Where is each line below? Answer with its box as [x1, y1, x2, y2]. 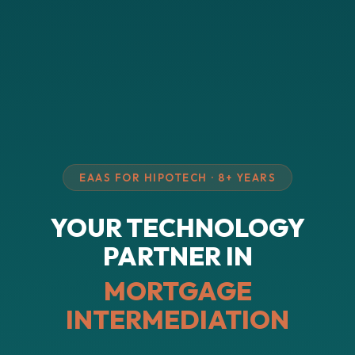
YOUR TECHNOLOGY [50, 211, 305, 243]
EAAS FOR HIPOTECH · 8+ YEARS [79, 170, 276, 184]
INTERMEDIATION [66, 303, 289, 335]
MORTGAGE [103, 274, 252, 307]
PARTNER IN [102, 239, 253, 272]
